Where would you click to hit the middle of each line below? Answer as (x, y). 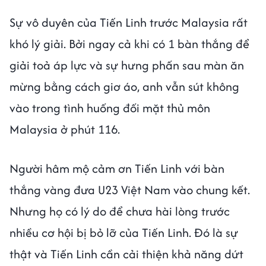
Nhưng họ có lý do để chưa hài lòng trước (120, 211)
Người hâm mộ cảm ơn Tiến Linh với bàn (117, 169)
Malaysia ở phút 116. (65, 129)
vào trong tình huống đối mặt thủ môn (110, 108)
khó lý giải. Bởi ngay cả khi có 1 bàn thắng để (129, 44)
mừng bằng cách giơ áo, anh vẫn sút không (124, 87)
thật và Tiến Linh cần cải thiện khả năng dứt (126, 254)
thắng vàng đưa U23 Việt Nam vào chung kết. (130, 190)
